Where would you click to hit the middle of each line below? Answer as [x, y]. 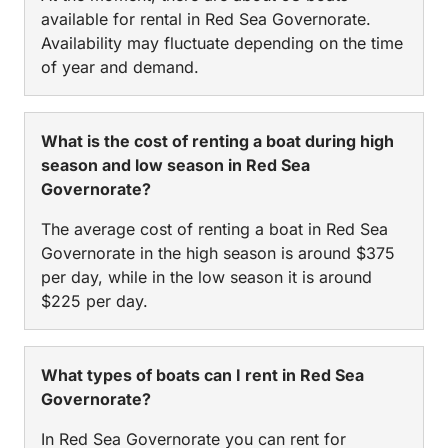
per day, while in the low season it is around [206, 276]
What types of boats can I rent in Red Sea [202, 374]
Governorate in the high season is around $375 [218, 252]
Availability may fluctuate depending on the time [222, 42]
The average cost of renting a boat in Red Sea [214, 228]
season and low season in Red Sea [175, 164]
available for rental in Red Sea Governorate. [206, 18]
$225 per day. [94, 300]
